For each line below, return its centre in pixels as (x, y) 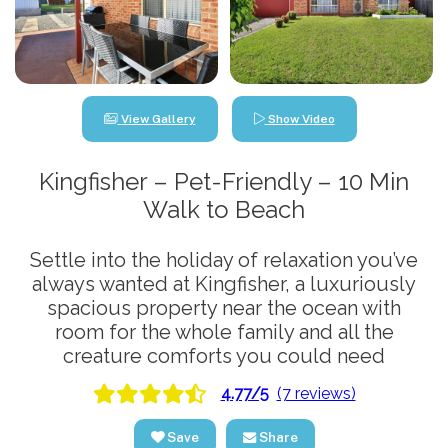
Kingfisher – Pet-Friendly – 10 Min (224, 182)
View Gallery (156, 119)
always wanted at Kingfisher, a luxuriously (224, 284)
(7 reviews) (316, 393)
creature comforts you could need (224, 356)
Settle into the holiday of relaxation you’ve (224, 260)
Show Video (299, 119)
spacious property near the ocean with (224, 308)
